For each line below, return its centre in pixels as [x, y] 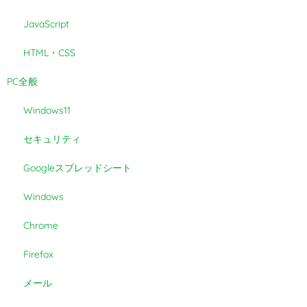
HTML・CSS [50, 52]
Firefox [39, 254]
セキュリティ [52, 139]
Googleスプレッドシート [78, 168]
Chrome [41, 225]
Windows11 [47, 110]
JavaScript [47, 24]
